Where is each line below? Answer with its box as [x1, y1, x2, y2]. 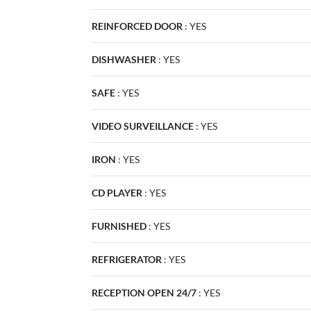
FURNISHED [92, 219, 146, 232]
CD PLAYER [92, 186, 142, 199]
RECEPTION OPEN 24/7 [92, 286, 196, 299]
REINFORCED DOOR [92, 19, 183, 32]
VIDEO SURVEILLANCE [92, 119, 194, 132]
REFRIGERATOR [92, 253, 162, 265]
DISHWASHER [92, 53, 156, 65]
